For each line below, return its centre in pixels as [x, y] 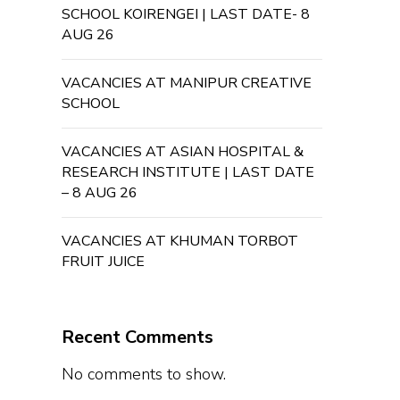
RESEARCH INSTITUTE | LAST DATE [187, 172]
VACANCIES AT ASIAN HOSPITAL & [182, 152]
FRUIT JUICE [103, 262]
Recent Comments [137, 337]
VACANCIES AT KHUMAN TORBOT [179, 241]
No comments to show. [143, 374]
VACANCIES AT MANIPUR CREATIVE [186, 83]
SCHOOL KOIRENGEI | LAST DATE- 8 [185, 14]
